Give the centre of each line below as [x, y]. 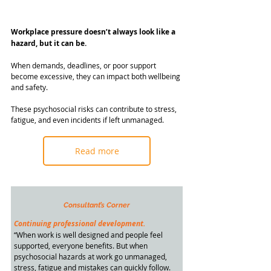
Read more [97, 151]
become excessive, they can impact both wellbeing [96, 77]
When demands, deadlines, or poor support [84, 66]
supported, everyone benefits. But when [82, 246]
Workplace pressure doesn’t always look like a [94, 32]
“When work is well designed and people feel [89, 235]
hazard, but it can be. [49, 44]
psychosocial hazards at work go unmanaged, [91, 257]
